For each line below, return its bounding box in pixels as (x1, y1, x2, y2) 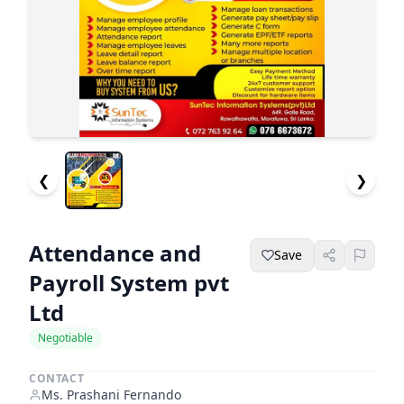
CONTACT (29, 371, 85, 387)
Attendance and (29, 238, 201, 269)
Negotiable (38, 330, 93, 346)
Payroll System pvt (29, 268, 229, 298)
